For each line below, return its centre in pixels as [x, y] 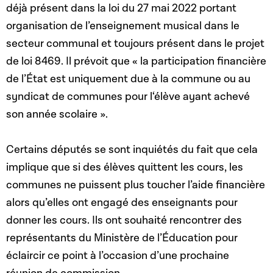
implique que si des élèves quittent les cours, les [125, 168]
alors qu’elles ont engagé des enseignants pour [122, 203]
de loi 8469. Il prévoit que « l [74, 62]
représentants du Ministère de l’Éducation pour [122, 238]
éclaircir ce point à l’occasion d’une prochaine [118, 256]
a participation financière [204, 62]
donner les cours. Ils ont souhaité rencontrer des [124, 221]
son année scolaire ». [57, 115]
